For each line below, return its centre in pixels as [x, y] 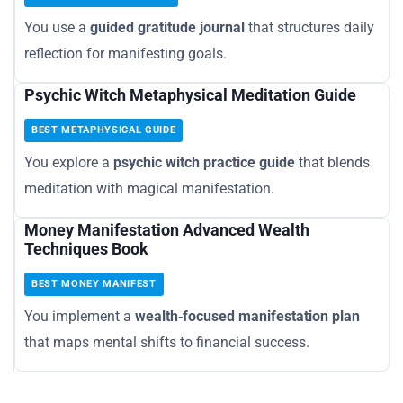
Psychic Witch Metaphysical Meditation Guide [190, 95]
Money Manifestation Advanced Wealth [167, 230]
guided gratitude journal [167, 28]
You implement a [80, 317]
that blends [332, 163]
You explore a [69, 163]
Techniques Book [86, 249]
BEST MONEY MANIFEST [94, 284]
